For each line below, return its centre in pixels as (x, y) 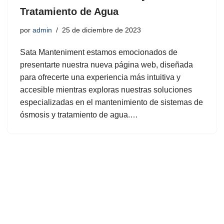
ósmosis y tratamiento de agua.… (80, 115)
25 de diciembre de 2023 (101, 30)
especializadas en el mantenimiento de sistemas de (111, 102)
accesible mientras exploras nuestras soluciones (106, 90)
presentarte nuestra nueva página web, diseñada (106, 65)
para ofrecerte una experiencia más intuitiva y (100, 77)
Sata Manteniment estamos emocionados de (99, 52)
